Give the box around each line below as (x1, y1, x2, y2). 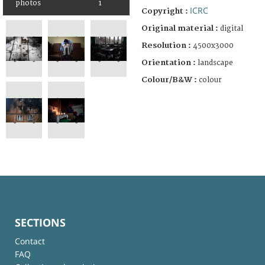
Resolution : (141, 40, 191, 50)
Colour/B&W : (141, 75, 199, 85)
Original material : (141, 23, 220, 33)
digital (220, 24, 243, 33)
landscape (198, 58, 233, 67)
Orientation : (141, 57, 198, 67)
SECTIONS (15, 215, 66, 230)
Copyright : (141, 6, 190, 16)
